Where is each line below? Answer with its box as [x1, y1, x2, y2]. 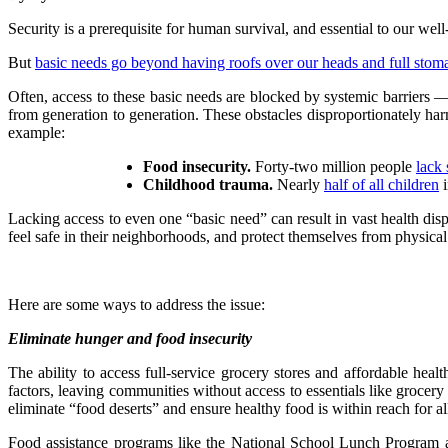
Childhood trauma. [143, 175, 273, 193]
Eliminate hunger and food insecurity [8, 329, 252, 347]
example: [8, 123, 65, 141]
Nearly [273, 175, 324, 193]
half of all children [324, 175, 439, 193]
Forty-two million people [251, 157, 416, 175]
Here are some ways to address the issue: [8, 295, 265, 313]
